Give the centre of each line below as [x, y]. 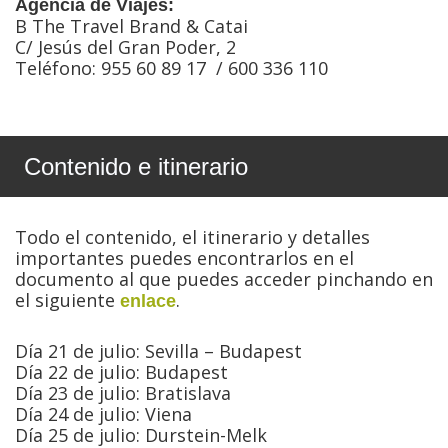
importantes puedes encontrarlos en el [184, 258]
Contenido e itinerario [136, 167]
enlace [148, 301]
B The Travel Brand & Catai [131, 26]
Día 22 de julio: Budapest [121, 372]
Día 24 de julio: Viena [103, 414]
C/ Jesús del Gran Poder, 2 [125, 47]
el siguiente [67, 300]
